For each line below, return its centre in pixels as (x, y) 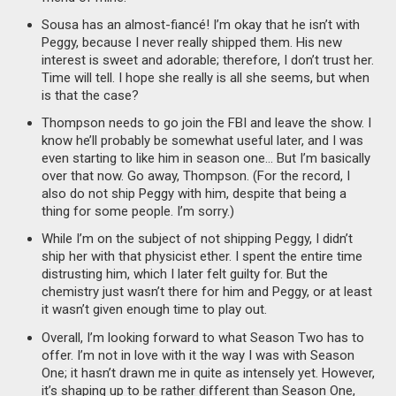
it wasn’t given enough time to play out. (155, 310)
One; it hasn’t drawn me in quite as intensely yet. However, (209, 373)
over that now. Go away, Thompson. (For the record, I (196, 176)
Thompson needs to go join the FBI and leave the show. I (207, 123)
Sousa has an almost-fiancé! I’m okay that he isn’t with (201, 24)
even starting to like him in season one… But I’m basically (206, 159)
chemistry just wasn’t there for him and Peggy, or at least (207, 292)
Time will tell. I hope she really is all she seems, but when (206, 77)
